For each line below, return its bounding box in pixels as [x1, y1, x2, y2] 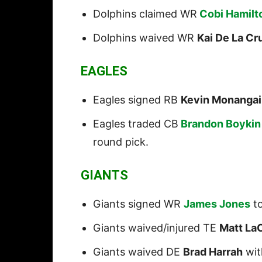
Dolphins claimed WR [93, 8, 197, 20]
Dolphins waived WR [93, 32, 197, 44]
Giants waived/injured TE [93, 222, 219, 235]
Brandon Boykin [181, 118, 261, 130]
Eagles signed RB [93, 94, 181, 106]
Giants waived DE [93, 246, 183, 258]
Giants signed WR [93, 198, 184, 211]
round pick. [93, 136, 149, 149]
